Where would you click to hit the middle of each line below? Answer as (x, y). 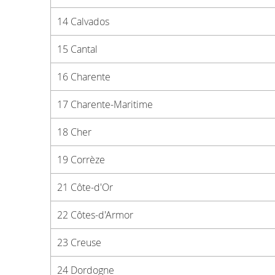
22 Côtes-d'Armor (95, 215)
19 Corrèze (81, 160)
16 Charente (84, 77)
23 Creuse (79, 242)
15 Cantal (77, 49)
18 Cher (74, 132)
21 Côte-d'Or (85, 187)
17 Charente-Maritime (105, 104)
